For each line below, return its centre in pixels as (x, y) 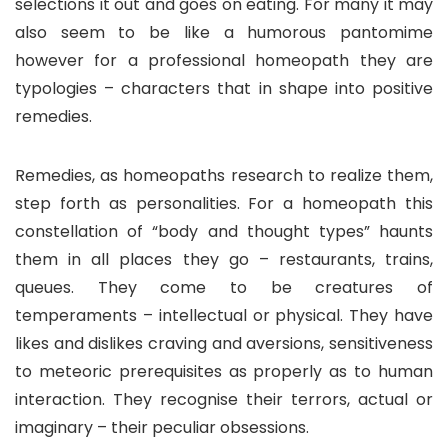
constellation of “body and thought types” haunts (224, 231)
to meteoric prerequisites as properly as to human (224, 371)
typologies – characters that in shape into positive (224, 88)
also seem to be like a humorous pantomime (224, 32)
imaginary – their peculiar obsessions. (162, 427)
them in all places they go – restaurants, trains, (224, 259)
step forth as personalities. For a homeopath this (224, 203)
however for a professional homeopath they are (224, 60)
